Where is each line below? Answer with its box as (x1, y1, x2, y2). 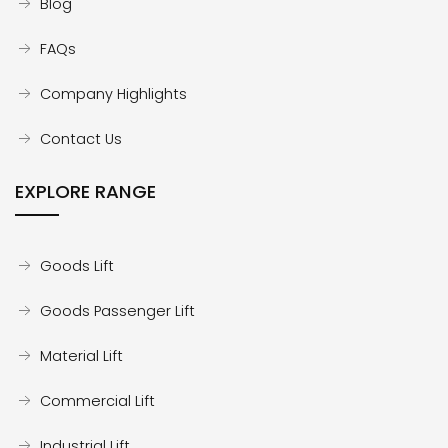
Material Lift (40, 346, 123, 366)
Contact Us (40, 129, 122, 149)
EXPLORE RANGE (15, 179, 156, 204)
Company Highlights (40, 84, 187, 104)
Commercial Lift (40, 391, 155, 411)
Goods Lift (40, 256, 114, 276)
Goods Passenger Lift (40, 301, 195, 321)
